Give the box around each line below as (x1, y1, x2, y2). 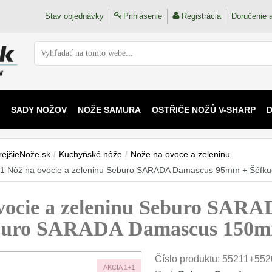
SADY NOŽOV (10, 105, 67, 115)
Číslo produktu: (155, 254, 222, 264)
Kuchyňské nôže (59, 149, 122, 159)
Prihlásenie (123, 12, 162, 21)
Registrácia (182, 12, 221, 21)
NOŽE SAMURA (77, 105, 141, 115)
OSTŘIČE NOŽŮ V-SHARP (151, 105, 256, 115)
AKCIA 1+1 (103, 263, 135, 271)
